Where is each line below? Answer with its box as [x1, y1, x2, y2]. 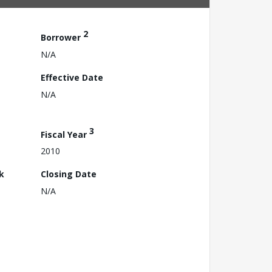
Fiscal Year [41, 128, 89, 140]
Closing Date [41, 168, 97, 180]
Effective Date [41, 71, 103, 83]
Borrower [41, 31, 83, 43]
